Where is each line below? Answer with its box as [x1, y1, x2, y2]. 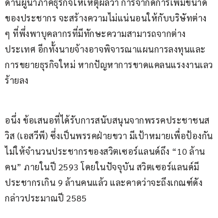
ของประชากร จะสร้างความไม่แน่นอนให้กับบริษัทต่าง [5, 12, 209, 24]
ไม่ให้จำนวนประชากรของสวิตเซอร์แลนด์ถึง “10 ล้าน [5, 145, 205, 157]
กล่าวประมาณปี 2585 [5, 192, 87, 204]
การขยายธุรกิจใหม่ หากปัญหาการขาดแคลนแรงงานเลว [5, 59, 213, 71]
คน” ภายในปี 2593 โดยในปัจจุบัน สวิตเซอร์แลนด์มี [5, 161, 200, 173]
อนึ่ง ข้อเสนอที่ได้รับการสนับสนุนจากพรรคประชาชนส [5, 114, 210, 126]
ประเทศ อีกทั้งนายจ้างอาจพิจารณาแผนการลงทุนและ [5, 43, 206, 55]
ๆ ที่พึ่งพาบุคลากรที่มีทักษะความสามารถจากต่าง [5, 28, 186, 39]
